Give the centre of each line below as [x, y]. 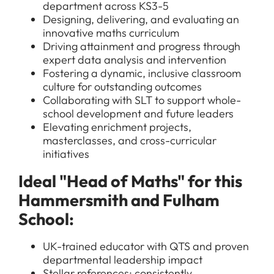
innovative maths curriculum [111, 33]
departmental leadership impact [123, 260]
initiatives [66, 154]
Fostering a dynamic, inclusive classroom [142, 73]
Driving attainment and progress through [142, 46]
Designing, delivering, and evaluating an [141, 19]
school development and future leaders [138, 113]
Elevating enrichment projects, [117, 127]
